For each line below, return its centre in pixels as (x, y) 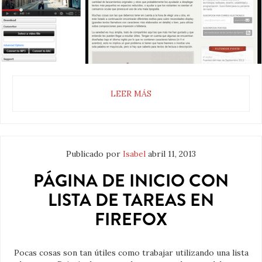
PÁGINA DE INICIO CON (131, 180)
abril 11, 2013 (172, 154)
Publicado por (94, 154)
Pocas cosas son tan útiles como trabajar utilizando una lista (131, 252)
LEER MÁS (131, 93)
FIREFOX (131, 219)
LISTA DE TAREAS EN (131, 200)
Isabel (134, 154)
